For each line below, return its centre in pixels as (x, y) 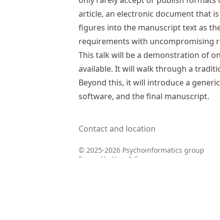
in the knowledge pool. (162, 170)
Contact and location (117, 129)
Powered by (95, 159)
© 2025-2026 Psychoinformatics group (141, 150)
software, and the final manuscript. (144, 96)
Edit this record (110, 170)
